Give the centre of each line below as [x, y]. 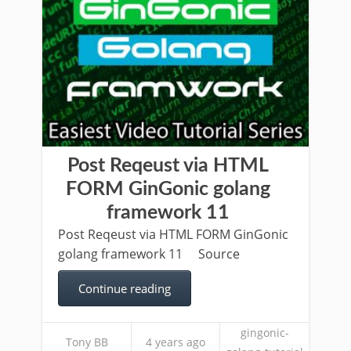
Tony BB [87, 342]
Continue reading [125, 288]
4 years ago [175, 342]
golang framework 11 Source [149, 254]
